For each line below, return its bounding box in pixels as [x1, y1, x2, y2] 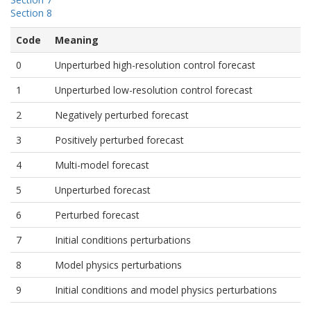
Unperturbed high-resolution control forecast [55, 58, 255, 72]
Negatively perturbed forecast [55, 108, 189, 121]
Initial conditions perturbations [55, 233, 191, 246]
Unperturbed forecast [55, 183, 151, 196]
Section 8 [10, 6, 52, 19]
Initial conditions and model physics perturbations [55, 283, 277, 296]
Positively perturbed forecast [55, 133, 184, 146]
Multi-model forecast [55, 158, 149, 171]
